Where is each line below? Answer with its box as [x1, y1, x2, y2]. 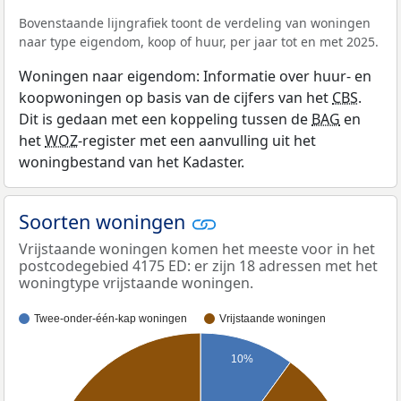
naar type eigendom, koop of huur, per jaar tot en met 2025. [19, 33, 379, 51]
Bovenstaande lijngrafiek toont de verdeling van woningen [19, 14, 371, 32]
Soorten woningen [19, 209, 191, 235]
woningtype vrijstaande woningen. [19, 273, 253, 294]
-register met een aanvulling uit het [78, 131, 316, 151]
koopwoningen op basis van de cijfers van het [19, 88, 332, 108]
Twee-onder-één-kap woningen [34, 312, 187, 326]
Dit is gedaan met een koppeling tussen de [19, 109, 311, 130]
